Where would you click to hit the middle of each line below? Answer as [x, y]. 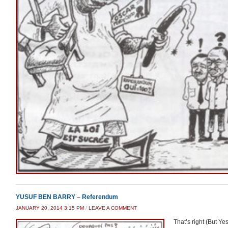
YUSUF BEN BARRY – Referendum [67, 197]
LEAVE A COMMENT [113, 208]
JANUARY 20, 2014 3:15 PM [50, 208]
